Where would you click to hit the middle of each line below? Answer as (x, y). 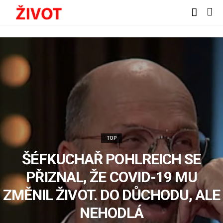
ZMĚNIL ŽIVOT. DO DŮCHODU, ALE (111, 195)
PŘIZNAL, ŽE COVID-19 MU (111, 177)
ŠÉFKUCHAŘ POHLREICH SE (111, 159)
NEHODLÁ (111, 213)
